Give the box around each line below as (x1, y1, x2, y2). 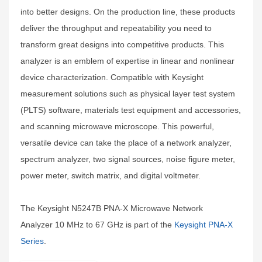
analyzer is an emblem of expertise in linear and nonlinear (20, 56, 235, 65)
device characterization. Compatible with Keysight (20, 73, 204, 82)
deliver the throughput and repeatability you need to (20, 23, 212, 33)
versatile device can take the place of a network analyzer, (20, 138, 232, 147)
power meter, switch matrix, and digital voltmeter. (20, 171, 201, 180)
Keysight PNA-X (174, 220, 233, 229)
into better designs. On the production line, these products (20, 7, 235, 16)
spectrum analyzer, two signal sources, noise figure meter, (20, 154, 235, 164)
